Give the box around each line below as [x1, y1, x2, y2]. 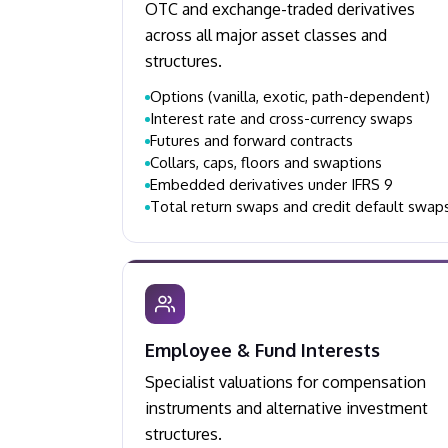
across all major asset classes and [145, 25, 387, 45]
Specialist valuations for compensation [145, 372, 426, 392]
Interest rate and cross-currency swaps [150, 109, 413, 128]
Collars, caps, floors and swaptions [150, 153, 382, 172]
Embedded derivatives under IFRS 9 [150, 175, 393, 194]
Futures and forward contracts [150, 131, 353, 150]
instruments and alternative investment [145, 398, 428, 418]
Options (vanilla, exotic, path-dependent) [150, 87, 430, 106]
